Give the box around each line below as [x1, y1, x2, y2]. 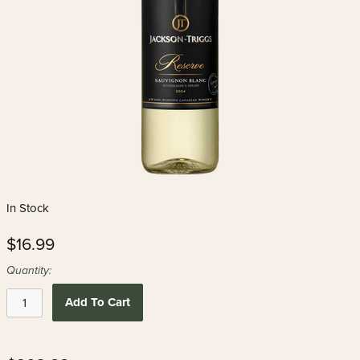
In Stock [6, 201, 49, 215]
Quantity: [6, 264, 51, 277]
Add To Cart [64, 293, 130, 311]
